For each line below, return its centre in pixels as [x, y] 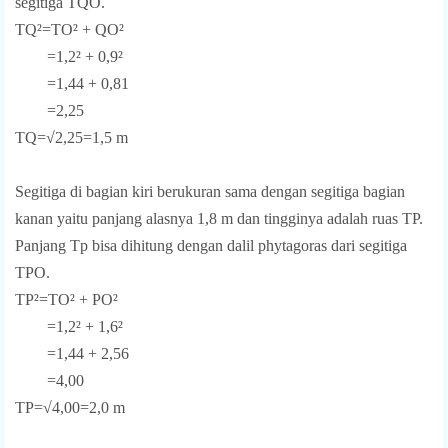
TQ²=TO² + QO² [69, 29]
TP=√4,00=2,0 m [70, 407]
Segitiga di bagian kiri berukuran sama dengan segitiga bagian [210, 191]
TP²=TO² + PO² [66, 299]
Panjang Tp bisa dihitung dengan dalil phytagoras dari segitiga [211, 245]
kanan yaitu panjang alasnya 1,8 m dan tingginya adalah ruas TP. [219, 218]
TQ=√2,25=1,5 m [71, 137]
